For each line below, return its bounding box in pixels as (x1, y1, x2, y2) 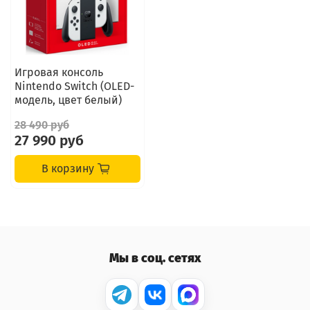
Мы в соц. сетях (109, 250, 201, 266)
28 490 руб (14, 118, 69, 131)
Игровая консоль (14, 66, 103, 79)
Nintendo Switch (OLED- (14, 80, 134, 93)
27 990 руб (14, 132, 84, 149)
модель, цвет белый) (14, 93, 122, 107)
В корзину (42, 162, 95, 175)
